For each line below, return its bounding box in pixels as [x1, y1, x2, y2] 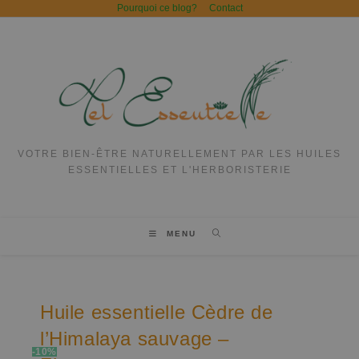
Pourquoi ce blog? [116, 2, 197, 14]
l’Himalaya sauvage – [40, 328, 230, 350]
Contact [208, 2, 243, 14]
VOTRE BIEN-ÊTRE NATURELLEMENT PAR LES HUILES [18, 148, 341, 160]
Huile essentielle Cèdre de [40, 301, 273, 324]
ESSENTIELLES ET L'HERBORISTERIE [67, 164, 292, 176]
